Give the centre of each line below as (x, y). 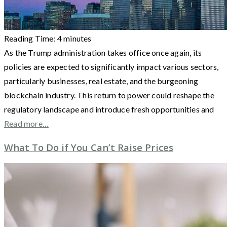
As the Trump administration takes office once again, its (103, 52)
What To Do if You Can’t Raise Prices (89, 147)
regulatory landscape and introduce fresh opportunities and (109, 109)
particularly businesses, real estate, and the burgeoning (101, 81)
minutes (78, 38)
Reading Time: (31, 38)
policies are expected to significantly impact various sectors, (111, 66)
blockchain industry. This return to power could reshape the (109, 95)
